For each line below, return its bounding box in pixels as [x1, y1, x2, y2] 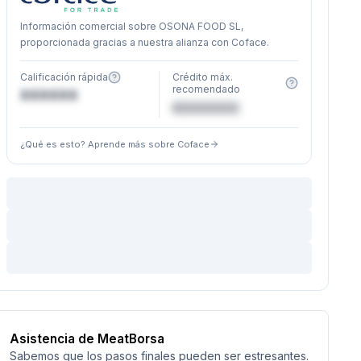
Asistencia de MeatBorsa [9, 331, 164, 346]
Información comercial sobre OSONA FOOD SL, [19, 20, 243, 32]
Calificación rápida [19, 71, 108, 83]
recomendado [172, 83, 241, 95]
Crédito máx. [172, 71, 234, 83]
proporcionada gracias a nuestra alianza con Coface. [19, 36, 269, 48]
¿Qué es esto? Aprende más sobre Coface [19, 139, 210, 150]
